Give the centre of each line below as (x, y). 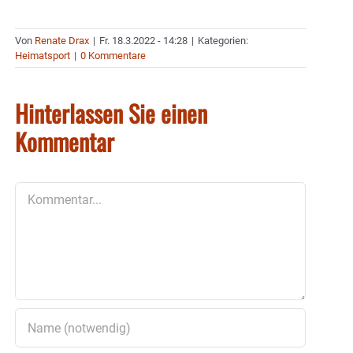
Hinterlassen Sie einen (111, 113)
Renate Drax (62, 41)
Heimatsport (43, 56)
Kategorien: (223, 41)
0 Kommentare (113, 56)
